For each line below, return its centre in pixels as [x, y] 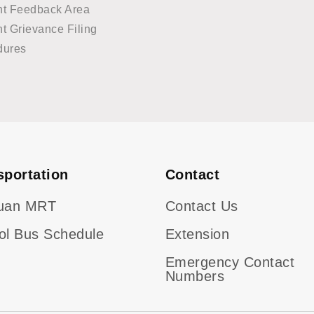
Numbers [195, 276]
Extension [198, 234]
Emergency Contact [230, 262]
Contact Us [202, 206]
